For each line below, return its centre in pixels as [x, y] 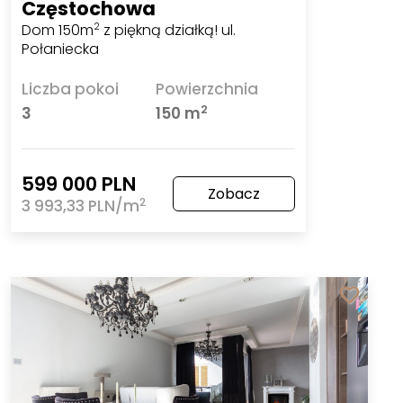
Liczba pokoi [71, 90]
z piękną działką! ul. [168, 30]
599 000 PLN [79, 184]
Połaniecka [61, 49]
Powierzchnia [207, 90]
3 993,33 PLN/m [81, 206]
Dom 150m [58, 30]
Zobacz [233, 194]
